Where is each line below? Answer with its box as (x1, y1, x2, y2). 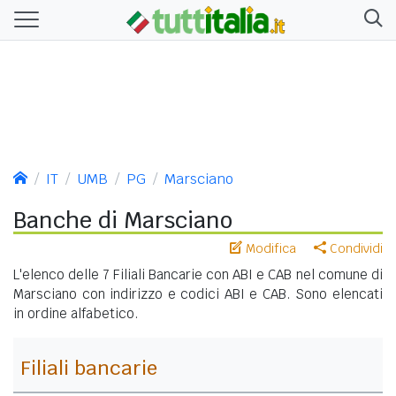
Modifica (242, 240, 296, 256)
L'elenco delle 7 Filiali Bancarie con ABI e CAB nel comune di (13, 265, 383, 283)
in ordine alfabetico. (13, 304, 139, 322)
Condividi (326, 240, 383, 256)
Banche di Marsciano (13, 205, 232, 234)
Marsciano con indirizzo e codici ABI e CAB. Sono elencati (13, 285, 383, 302)
